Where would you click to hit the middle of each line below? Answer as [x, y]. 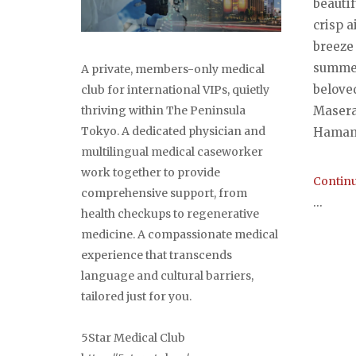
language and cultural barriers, [167, 276]
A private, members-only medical [173, 70]
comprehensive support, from [164, 193]
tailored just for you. [136, 297]
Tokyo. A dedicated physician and [173, 132]
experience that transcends [157, 255]
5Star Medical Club [133, 338]
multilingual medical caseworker [172, 152]
